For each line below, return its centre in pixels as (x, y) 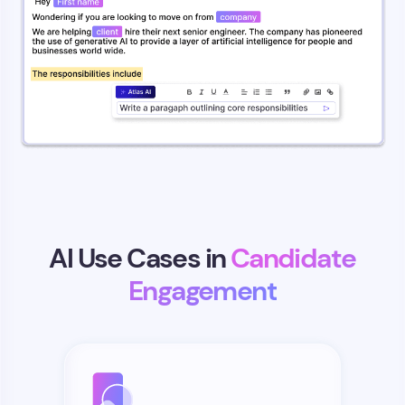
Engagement (202, 291)
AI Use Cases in (140, 258)
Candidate (293, 258)
